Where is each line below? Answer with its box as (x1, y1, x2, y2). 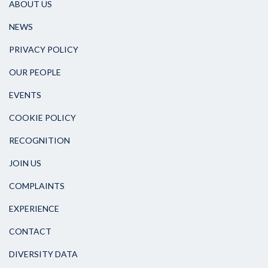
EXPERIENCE (9, 203, 59, 214)
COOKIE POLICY (9, 112, 76, 123)
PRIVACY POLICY (9, 44, 78, 55)
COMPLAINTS (9, 181, 65, 191)
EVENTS (9, 90, 41, 100)
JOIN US (9, 158, 41, 169)
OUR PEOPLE (9, 67, 61, 78)
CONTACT (9, 226, 51, 237)
